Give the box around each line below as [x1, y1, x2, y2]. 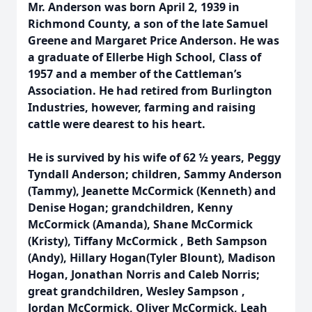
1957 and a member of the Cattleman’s [28, 66, 242, 81]
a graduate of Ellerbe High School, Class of [28, 49, 261, 65]
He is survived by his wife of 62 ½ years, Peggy [28, 150, 281, 165]
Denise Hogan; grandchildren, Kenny [28, 200, 233, 215]
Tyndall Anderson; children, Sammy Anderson [28, 166, 282, 182]
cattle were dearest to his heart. [28, 116, 205, 132]
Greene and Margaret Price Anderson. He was [28, 33, 279, 48]
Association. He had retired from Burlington [28, 83, 272, 98]
